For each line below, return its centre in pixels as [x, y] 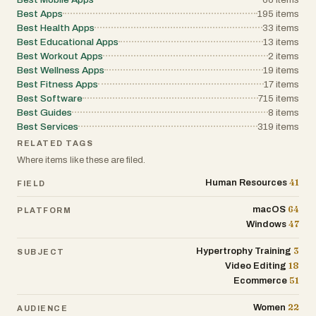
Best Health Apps [56, 28]
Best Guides [44, 113]
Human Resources [247, 183]
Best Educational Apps [68, 42]
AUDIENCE [43, 308]
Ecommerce [261, 281]
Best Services [48, 127]
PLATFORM [44, 210]
